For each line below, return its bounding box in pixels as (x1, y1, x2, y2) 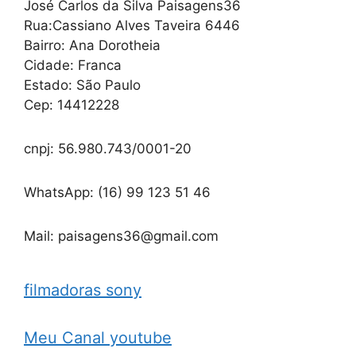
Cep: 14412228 (24, 96, 119, 113)
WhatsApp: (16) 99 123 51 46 (24, 184, 211, 200)
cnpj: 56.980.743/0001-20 (24, 140, 192, 157)
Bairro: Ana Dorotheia (24, 37, 161, 53)
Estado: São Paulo (24, 76, 141, 93)
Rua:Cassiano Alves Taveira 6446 (24, 17, 240, 33)
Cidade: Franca (24, 56, 122, 73)
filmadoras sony (24, 280, 141, 300)
